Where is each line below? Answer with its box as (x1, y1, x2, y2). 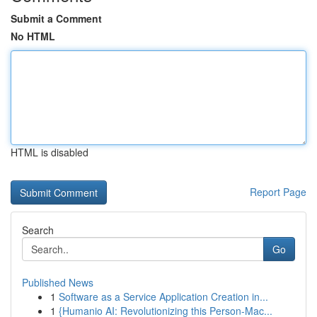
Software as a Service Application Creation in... (59, 289, 268, 304)
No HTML (11, 29, 55, 43)
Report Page (250, 185, 306, 199)
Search (22, 223, 54, 237)
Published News (22, 275, 93, 289)
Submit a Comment (11, 11, 102, 25)
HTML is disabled (11, 145, 88, 159)
